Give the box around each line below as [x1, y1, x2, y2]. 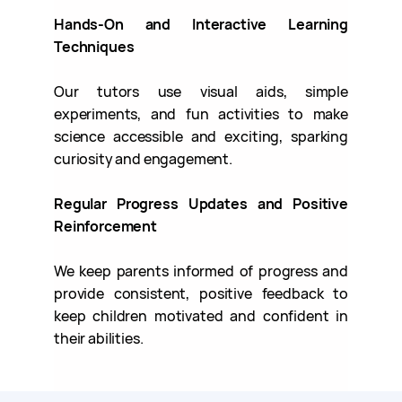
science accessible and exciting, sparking [54, 126, 348, 146]
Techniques [54, 36, 135, 57]
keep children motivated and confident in [54, 305, 348, 326]
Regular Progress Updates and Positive [54, 193, 348, 214]
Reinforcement [54, 215, 157, 236]
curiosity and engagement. [54, 148, 232, 169]
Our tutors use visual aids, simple [54, 81, 348, 101]
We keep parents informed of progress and [54, 260, 348, 281]
